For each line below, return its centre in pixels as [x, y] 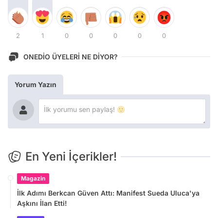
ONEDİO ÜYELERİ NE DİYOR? [71, 57]
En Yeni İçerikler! [71, 156]
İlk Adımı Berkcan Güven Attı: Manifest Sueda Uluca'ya [108, 193]
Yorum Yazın [36, 84]
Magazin [33, 178]
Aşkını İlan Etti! [42, 203]
